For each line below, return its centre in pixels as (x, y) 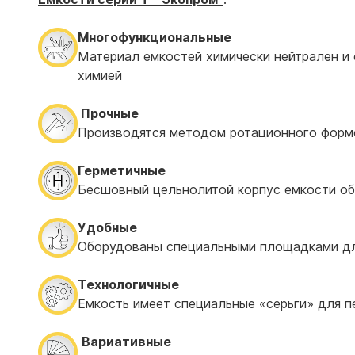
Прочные (108, 113)
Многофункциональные (155, 37)
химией (100, 75)
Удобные (107, 227)
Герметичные (122, 170)
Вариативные (126, 342)
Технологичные (128, 284)
